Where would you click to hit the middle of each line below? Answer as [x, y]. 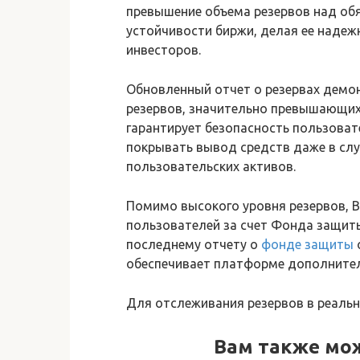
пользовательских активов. [211, 166]
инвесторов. [164, 49]
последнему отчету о [194, 244]
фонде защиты [307, 244]
